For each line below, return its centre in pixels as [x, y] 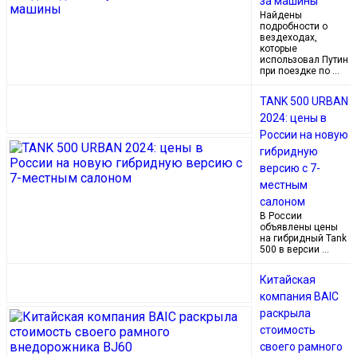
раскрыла [285, 313]
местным [284, 184]
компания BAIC [299, 296]
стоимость [288, 330]
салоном [282, 201]
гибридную [289, 151]
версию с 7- [290, 168]
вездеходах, [288, 37]
